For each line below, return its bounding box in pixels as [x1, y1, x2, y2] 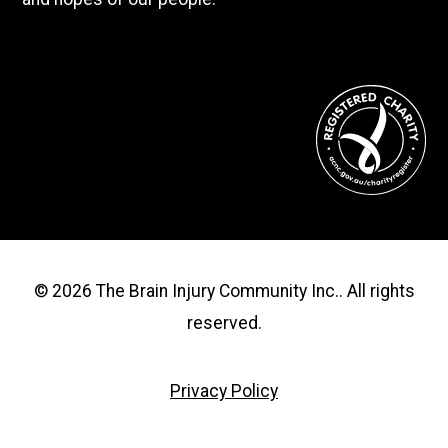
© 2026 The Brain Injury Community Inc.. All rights [33, 281, 415, 302]
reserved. [186, 313, 262, 334]
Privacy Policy [170, 380, 278, 401]
